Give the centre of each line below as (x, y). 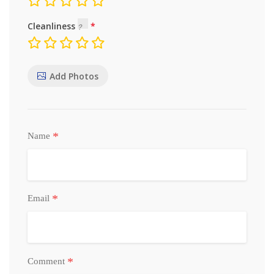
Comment (47, 261)
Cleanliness (53, 26)
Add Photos (74, 76)
